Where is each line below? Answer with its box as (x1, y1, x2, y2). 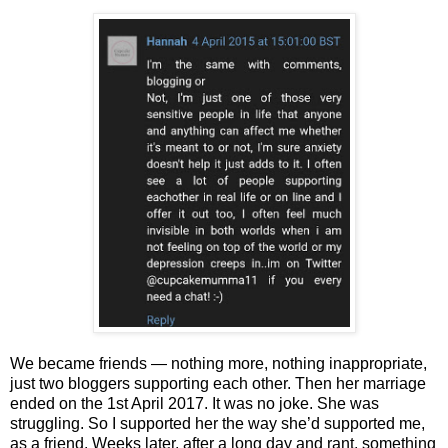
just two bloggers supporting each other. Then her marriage (10, 374, 426, 392)
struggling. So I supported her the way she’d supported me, (10, 414, 425, 432)
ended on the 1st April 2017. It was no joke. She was (10, 394, 379, 412)
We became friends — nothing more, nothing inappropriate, (10, 354, 427, 372)
